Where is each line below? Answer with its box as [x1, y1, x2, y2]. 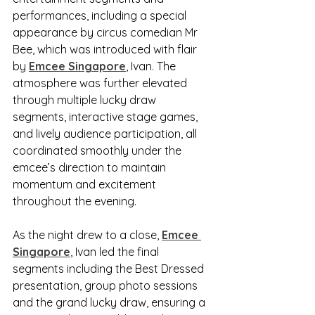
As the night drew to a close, [13, 228, 162, 242]
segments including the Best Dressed [13, 262, 207, 276]
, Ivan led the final [70, 245, 162, 259]
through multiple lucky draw [13, 93, 159, 107]
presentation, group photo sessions [13, 278, 200, 292]
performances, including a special [13, 8, 189, 22]
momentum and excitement [13, 177, 159, 191]
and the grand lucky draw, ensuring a [13, 295, 208, 309]
